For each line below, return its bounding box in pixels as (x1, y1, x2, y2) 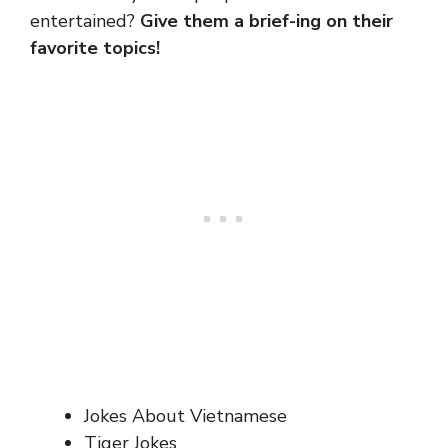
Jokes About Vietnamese (84, 404, 287, 428)
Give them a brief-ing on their (140, 9, 393, 33)
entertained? (30, 9, 140, 33)
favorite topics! (30, 36, 160, 60)
